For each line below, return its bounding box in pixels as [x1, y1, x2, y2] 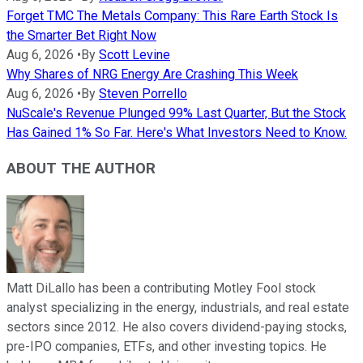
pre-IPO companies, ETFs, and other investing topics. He [6, 339, 327, 355]
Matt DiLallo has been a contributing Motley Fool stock [6, 280, 316, 297]
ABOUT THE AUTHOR [6, 160, 156, 178]
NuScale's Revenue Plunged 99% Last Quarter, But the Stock [6, 105, 346, 121]
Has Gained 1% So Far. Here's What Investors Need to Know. [6, 124, 347, 140]
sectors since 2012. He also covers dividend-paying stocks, [6, 319, 347, 335]
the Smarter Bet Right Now [6, 27, 156, 43]
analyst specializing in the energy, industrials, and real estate [6, 300, 349, 316]
